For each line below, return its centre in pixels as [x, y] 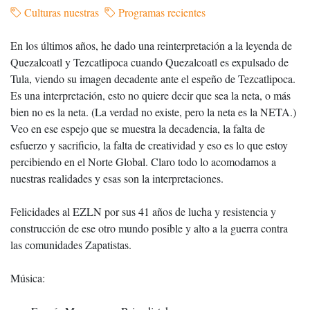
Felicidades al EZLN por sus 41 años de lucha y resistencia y [143, 211]
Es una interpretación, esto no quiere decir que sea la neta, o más [151, 95]
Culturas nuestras [60, 12]
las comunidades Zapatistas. [71, 245]
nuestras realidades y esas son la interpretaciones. [117, 178]
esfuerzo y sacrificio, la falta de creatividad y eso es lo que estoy [149, 145]
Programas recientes [161, 12]
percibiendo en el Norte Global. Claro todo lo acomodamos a [143, 162]
